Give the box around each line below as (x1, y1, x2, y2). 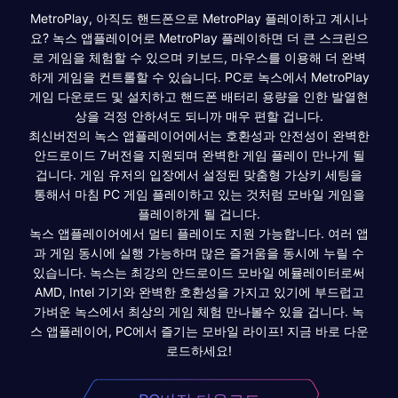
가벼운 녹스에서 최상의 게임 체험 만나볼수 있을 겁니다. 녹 (34, 303, 364, 319)
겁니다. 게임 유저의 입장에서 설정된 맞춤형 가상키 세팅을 (36, 166, 362, 182)
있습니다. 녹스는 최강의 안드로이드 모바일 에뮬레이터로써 (33, 264, 365, 280)
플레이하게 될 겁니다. (138, 205, 260, 221)
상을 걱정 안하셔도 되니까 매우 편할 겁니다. (75, 107, 323, 123)
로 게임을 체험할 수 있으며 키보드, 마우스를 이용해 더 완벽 (32, 49, 366, 65)
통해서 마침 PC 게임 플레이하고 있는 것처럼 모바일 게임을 (33, 186, 365, 202)
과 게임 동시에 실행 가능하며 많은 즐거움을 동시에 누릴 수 (34, 244, 364, 260)
